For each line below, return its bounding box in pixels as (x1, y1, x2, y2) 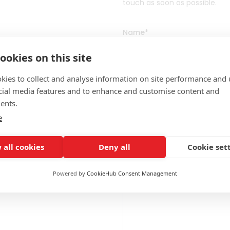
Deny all (98, 142, 130, 152)
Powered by (53, 169, 87, 177)
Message (123, 123, 157, 133)
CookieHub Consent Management (87, 169, 177, 177)
